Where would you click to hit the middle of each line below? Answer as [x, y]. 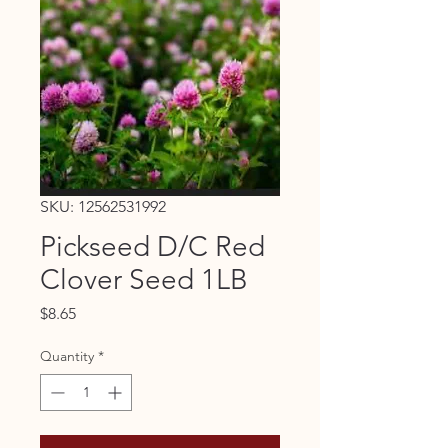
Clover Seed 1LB [144, 279]
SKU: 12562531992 [103, 206]
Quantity [67, 355]
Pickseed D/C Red [152, 246]
